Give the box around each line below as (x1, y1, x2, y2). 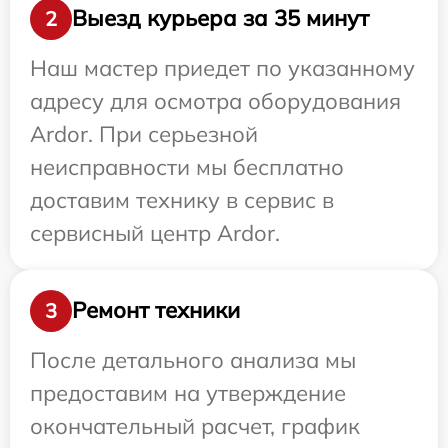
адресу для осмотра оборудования (30, 86, 401, 115)
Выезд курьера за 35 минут (72, 4, 369, 33)
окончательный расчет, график (30, 411, 360, 440)
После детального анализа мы (30, 345, 356, 374)
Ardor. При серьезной (30, 119, 258, 148)
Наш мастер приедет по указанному (30, 53, 415, 82)
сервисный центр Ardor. (30, 218, 280, 247)
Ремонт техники (72, 296, 240, 325)
